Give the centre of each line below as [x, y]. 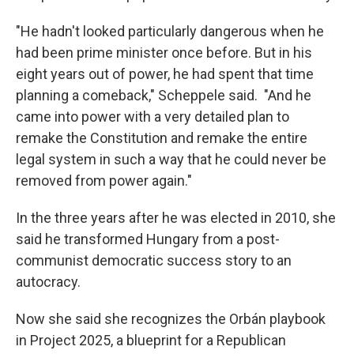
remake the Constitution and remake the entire [162, 137]
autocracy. [50, 281]
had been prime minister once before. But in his [164, 52]
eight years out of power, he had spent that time [165, 73]
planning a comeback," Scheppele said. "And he [164, 95]
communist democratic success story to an [154, 260]
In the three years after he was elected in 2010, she [176, 217]
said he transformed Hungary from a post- [148, 239]
